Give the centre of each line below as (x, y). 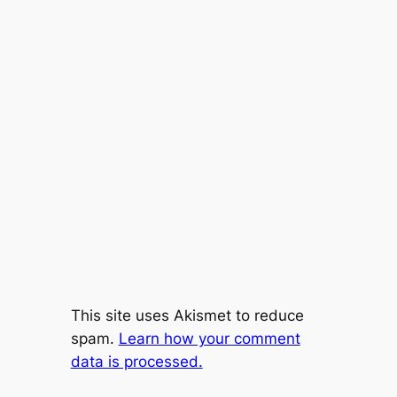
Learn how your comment (209, 338)
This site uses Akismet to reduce (187, 315)
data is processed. (136, 361)
